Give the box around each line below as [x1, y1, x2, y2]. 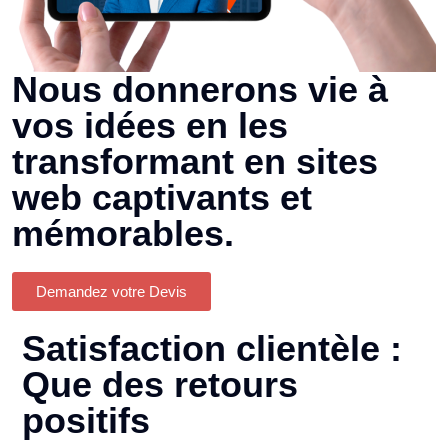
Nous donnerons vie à [12, 68, 388, 110]
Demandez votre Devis [36, 282, 187, 300]
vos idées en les [12, 104, 288, 146]
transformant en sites [12, 140, 378, 182]
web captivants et [12, 176, 312, 218]
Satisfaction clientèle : [22, 327, 402, 369]
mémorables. [12, 212, 234, 254]
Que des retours [22, 363, 298, 405]
